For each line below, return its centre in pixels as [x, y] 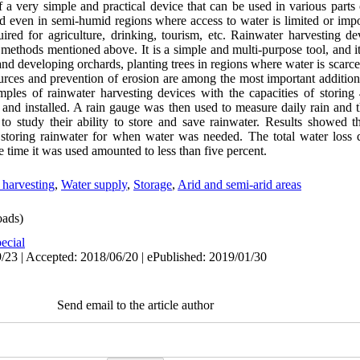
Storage [153, 184]
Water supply [94, 184]
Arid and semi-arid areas [239, 184]
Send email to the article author [135, 305]
